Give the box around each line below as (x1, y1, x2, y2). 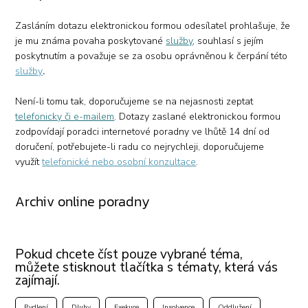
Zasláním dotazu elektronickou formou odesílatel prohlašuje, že (15, 19, 291, 32)
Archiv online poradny (15, 191, 151, 212)
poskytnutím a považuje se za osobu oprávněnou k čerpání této (15, 49, 288, 63)
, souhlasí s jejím (192, 34, 264, 47)
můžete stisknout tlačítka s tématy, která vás (15, 258, 278, 276)
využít (15, 155, 40, 168)
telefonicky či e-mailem (15, 109, 115, 123)
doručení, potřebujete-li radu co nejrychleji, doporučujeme (15, 140, 265, 153)
